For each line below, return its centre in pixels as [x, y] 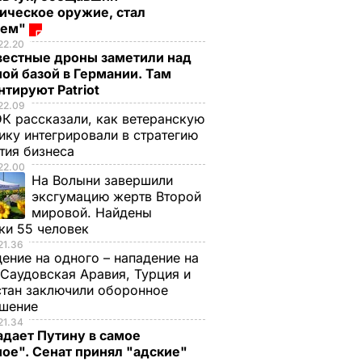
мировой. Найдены [92, 213]
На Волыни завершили [102, 180]
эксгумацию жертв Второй [116, 196]
